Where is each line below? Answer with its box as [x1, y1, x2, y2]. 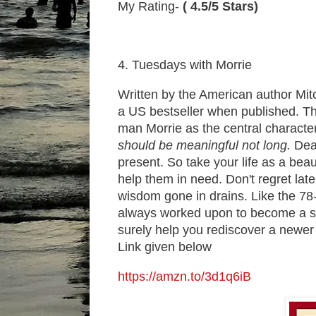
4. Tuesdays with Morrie [118, 58, 252, 73]
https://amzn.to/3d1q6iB [118, 269, 251, 284]
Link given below [118, 239, 212, 254]
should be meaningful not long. [118, 138, 291, 152]
